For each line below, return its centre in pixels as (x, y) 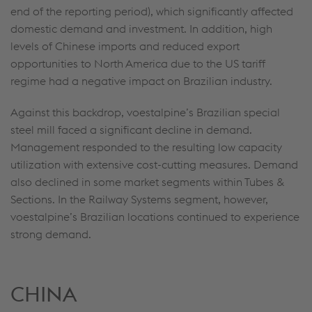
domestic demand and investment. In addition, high (141, 29)
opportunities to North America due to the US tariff (138, 63)
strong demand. (51, 234)
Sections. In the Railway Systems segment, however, (139, 199)
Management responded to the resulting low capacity (146, 147)
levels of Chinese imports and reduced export (125, 46)
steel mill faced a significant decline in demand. (131, 130)
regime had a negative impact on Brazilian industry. (141, 81)
